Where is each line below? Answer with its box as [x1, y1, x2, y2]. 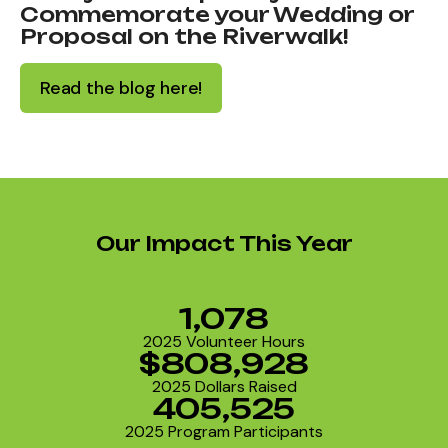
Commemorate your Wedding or [20, 2, 414, 28]
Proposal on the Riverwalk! [20, 24, 348, 50]
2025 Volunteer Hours [143, 331, 305, 353]
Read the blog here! [40, 75, 203, 100]
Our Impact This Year [95, 231, 353, 257]
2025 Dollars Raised [151, 376, 297, 398]
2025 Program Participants [125, 421, 323, 443]
